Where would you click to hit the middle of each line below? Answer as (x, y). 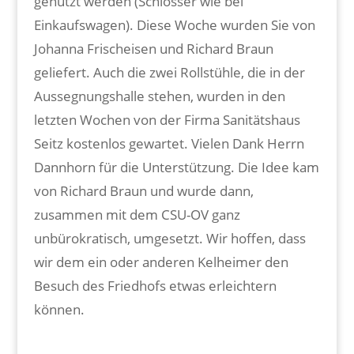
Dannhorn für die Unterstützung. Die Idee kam (176, 167)
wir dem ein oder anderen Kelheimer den (161, 262)
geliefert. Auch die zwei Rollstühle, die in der (169, 72)
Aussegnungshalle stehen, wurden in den (159, 96)
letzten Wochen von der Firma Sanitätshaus (167, 119)
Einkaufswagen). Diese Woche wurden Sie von (174, 24)
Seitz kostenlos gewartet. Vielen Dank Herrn (169, 143)
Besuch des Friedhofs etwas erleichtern (155, 285)
